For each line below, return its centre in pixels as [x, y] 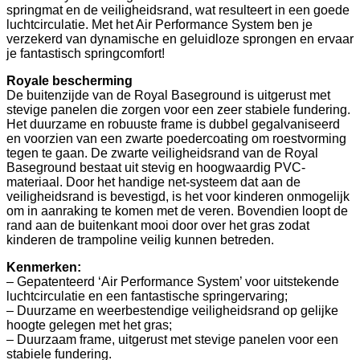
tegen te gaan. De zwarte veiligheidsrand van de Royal [162, 153]
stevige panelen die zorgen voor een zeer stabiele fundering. [178, 109]
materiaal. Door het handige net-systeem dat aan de [153, 182]
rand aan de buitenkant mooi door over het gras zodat [158, 225]
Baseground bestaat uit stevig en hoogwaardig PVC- [156, 167]
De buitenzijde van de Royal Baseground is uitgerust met [168, 95]
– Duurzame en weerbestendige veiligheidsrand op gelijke [172, 310]
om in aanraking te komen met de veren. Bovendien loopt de [177, 211]
